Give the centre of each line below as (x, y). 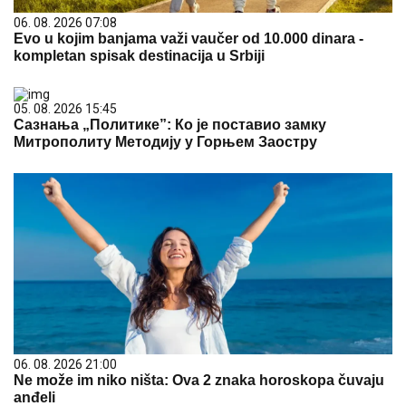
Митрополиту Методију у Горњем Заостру (165, 141)
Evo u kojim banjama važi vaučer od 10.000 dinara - (188, 38)
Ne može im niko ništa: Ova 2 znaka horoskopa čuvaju (199, 380)
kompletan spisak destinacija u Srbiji (139, 55)
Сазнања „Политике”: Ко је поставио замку (170, 124)
